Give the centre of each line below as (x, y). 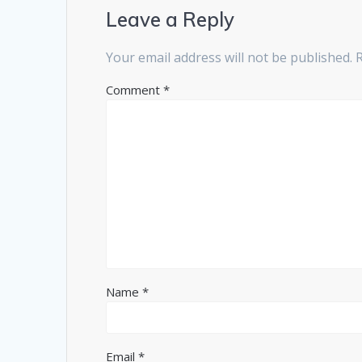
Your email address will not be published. (229, 58)
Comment (135, 90)
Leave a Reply (170, 20)
